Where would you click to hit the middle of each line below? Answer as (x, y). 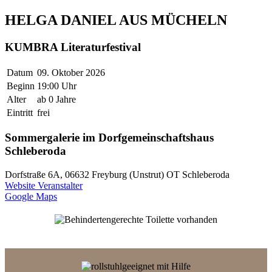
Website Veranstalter (44, 186)
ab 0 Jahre (56, 99)
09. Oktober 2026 (71, 72)
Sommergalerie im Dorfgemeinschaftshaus (109, 138)
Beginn (21, 86)
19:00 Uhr (57, 86)
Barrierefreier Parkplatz (136, 231)
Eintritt (20, 112)
